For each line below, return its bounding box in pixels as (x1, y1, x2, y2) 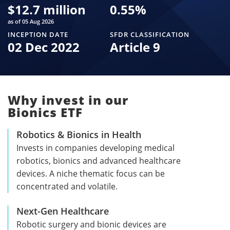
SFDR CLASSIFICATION (109, 29, 189, 39)
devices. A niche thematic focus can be (16, 167, 165, 179)
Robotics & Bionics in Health (16, 128, 141, 141)
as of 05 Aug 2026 (8, 17, 54, 25)
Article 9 (109, 38, 160, 55)
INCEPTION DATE (8, 29, 68, 39)
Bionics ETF (8, 103, 83, 121)
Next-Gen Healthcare (16, 204, 109, 217)
